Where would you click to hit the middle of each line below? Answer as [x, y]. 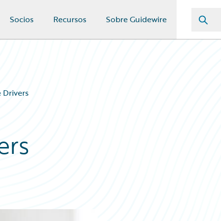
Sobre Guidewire [136, 19]
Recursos [70, 19]
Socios [22, 19]
